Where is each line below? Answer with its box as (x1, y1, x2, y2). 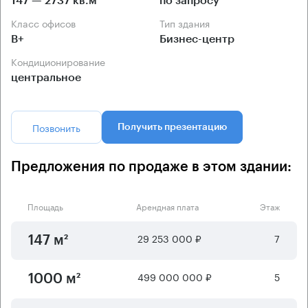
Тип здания (164, 14, 210, 30)
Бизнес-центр (159, 33, 234, 45)
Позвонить (32, 119, 80, 135)
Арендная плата (135, 199, 199, 212)
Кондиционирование (17, 53, 105, 69)
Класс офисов (17, 14, 76, 30)
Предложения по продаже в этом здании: (11, 159, 291, 174)
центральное (11, 71, 81, 83)
